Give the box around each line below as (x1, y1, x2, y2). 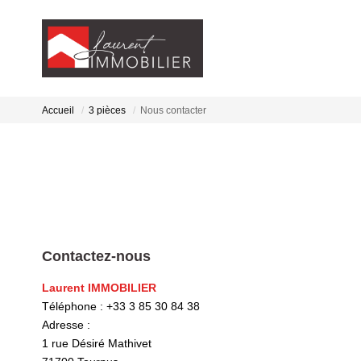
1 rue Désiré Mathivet (42, 337, 151, 350)
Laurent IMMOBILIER (42, 281, 156, 294)
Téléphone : (42, 300, 106, 313)
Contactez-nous (42, 247, 151, 264)
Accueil (42, 105, 74, 117)
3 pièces (89, 105, 126, 117)
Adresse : (42, 318, 90, 331)
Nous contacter (140, 105, 206, 117)
